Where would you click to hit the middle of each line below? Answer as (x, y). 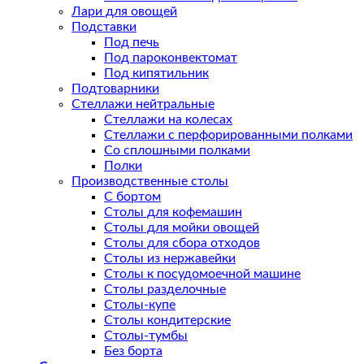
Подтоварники (115, 89)
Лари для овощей (124, 12)
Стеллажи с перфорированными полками (228, 135)
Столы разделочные (165, 290)
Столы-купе (140, 305)
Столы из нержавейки (170, 259)
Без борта (133, 351)
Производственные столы (150, 182)
